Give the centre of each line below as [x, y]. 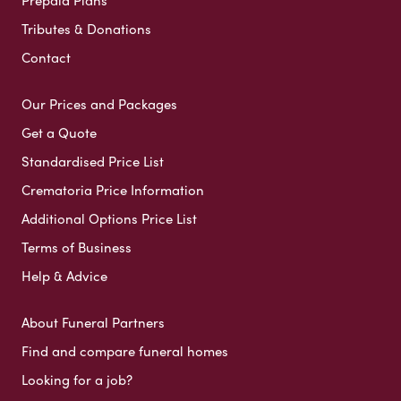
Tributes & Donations [86, 28]
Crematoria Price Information [113, 189]
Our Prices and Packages [99, 103]
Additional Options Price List [109, 218]
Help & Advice [64, 275]
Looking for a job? [77, 379]
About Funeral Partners [93, 322]
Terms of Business [77, 247]
